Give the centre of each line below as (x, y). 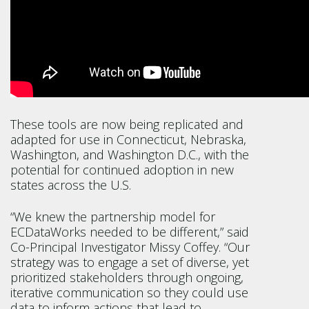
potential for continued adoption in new (122, 170)
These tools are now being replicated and (127, 124)
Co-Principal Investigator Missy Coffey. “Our (130, 247)
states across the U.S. (72, 185)
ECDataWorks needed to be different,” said (130, 232)
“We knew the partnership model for (113, 217)
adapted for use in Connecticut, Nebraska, (128, 139)
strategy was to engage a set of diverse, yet (130, 262)
